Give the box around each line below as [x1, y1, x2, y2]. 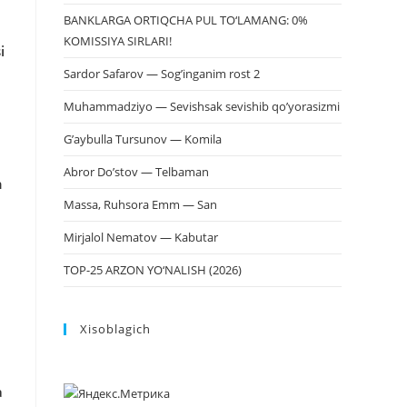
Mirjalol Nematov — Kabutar [64, 229, 218, 245]
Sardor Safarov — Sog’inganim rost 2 [64, 65, 260, 82]
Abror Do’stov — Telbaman [64, 164, 209, 180]
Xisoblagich [80, 321, 151, 337]
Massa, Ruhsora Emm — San [64, 196, 217, 213]
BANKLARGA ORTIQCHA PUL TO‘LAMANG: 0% [64, 12, 308, 28]
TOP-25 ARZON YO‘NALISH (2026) [64, 262, 242, 278]
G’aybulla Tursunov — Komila [64, 131, 222, 147]
